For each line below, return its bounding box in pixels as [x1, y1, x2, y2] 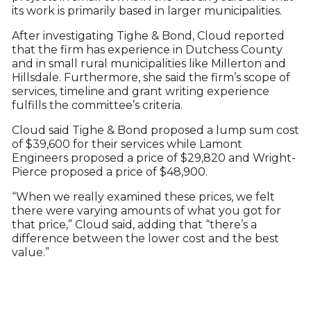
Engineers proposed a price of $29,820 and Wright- [11, 151, 296, 165]
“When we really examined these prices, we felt [11, 190, 275, 203]
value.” [11, 246, 49, 259]
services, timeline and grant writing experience [11, 85, 269, 98]
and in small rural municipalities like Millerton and [11, 57, 286, 70]
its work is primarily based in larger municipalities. [11, 4, 285, 17]
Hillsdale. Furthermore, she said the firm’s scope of [11, 71, 290, 84]
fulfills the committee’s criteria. [11, 99, 183, 112]
